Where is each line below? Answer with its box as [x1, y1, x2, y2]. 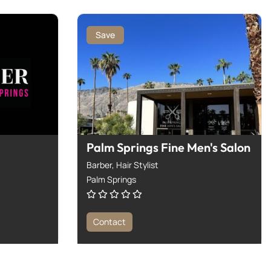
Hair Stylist [116, 158, 158, 171]
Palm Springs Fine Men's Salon [87, 139, 250, 155]
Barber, [87, 158, 116, 171]
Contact [93, 215, 126, 227]
